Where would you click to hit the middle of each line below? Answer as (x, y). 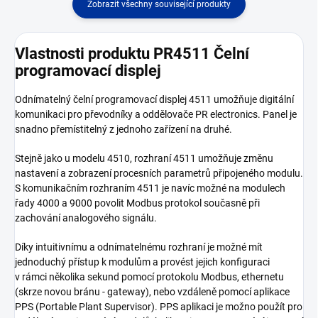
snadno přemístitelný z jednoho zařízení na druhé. (124, 130)
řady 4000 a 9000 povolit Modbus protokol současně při (137, 203)
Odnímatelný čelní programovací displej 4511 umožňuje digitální (154, 100)
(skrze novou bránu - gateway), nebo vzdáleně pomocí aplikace (152, 292)
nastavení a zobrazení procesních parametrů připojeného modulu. (159, 174)
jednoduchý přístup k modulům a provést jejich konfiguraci (142, 262)
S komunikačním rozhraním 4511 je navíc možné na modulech (150, 188)
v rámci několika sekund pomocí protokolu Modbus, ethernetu (149, 277)
